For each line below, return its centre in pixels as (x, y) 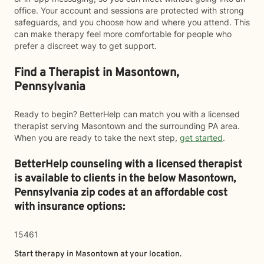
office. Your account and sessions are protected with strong (129, 10)
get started (201, 138)
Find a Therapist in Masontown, (97, 73)
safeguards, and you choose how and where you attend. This (132, 22)
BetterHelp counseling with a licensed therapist (128, 165)
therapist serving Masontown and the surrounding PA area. (127, 126)
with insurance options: (70, 207)
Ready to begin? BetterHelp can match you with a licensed (127, 114)
